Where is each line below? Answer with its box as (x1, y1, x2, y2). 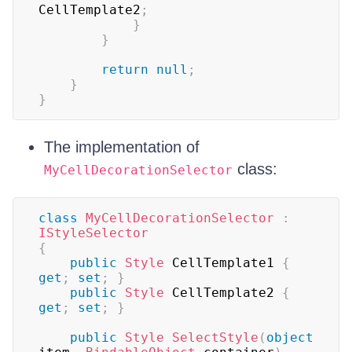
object (266, 330, 313, 345)
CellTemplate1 (164, 255, 282, 270)
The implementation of (44, 138, 200, 156)
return (101, 62, 148, 77)
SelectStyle (172, 330, 258, 345)
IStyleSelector (38, 225, 148, 240)
